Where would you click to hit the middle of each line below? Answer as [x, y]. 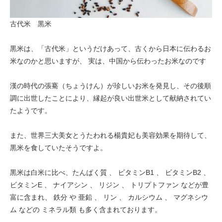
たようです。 [31, 110]
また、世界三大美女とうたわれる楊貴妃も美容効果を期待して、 [111, 135]
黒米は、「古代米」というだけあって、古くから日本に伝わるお [111, 48]
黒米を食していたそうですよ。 [58, 147]
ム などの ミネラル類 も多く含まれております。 [86, 209]
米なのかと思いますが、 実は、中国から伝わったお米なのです [108, 61]
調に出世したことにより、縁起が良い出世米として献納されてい [111, 98]
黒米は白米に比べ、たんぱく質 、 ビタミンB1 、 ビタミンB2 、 [110, 172]
